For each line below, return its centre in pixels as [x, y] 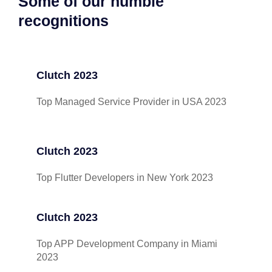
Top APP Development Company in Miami [127, 244]
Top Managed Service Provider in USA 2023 [131, 102]
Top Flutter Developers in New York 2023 [125, 178]
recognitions [63, 21]
